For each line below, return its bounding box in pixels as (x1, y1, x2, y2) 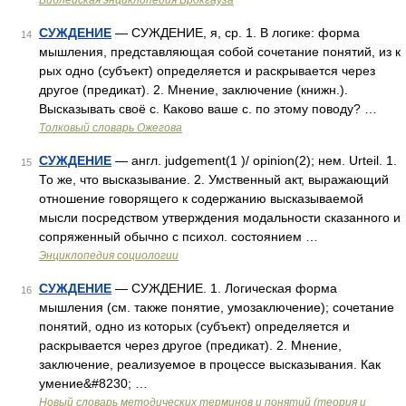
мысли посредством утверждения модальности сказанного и (39, 210, 401, 225)
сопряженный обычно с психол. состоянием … (39, 229, 318, 244)
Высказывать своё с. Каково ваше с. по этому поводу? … (39, 101, 377, 116)
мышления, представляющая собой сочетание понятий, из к (39, 44, 401, 59)
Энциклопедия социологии (39, 249, 179, 262)
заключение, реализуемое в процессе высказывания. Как (39, 357, 381, 372)
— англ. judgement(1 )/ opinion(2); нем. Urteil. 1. (111, 153, 397, 168)
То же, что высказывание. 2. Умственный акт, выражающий (39, 172, 389, 187)
